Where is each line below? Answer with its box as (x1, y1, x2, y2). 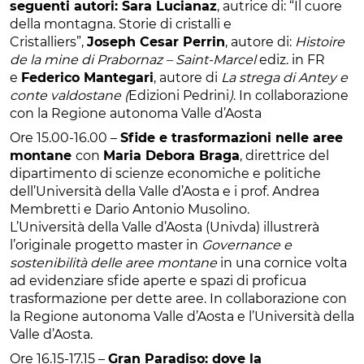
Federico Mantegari (21, 69, 154, 85)
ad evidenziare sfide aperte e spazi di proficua (10, 272, 306, 288)
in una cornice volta (217, 254, 347, 271)
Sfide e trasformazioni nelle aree (120, 129, 343, 145)
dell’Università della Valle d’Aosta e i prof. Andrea (10, 183, 319, 199)
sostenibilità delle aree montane (10, 254, 217, 271)
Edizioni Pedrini (128, 87, 229, 103)
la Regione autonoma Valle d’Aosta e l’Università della (10, 308, 354, 324)
